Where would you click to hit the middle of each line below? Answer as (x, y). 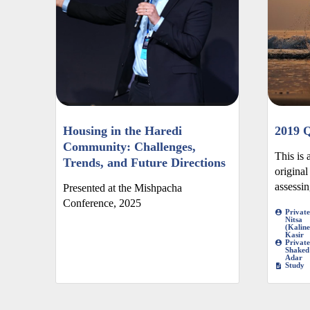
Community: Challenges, (129, 147)
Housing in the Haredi (122, 131)
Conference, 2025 (102, 203)
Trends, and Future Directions (144, 163)
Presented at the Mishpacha (122, 188)
